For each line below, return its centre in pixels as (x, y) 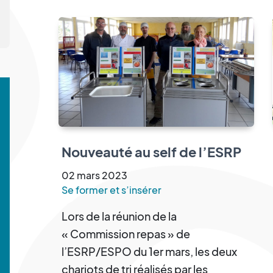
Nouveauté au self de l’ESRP (151, 151)
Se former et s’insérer (112, 190)
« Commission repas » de (126, 233)
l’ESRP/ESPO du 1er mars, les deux (149, 251)
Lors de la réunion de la (119, 216)
